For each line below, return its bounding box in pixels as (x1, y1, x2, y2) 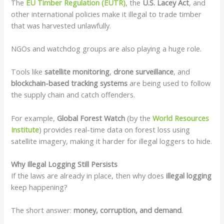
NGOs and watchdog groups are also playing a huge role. (11, 43, 204, 54)
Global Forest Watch (57, 112, 125, 123)
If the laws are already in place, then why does (11, 170, 166, 181)
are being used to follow (127, 78, 211, 88)
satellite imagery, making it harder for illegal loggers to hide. (11, 135, 212, 146)
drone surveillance (113, 66, 174, 77)
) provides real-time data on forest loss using (39, 124, 190, 134)
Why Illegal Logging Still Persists (11, 159, 118, 169)
